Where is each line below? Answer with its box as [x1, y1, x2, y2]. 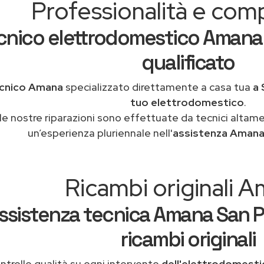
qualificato [141, 49, 235, 75]
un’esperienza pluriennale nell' [28, 126, 173, 140]
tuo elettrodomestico [130, 95, 244, 109]
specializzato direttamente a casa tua [62, 80, 253, 94]
